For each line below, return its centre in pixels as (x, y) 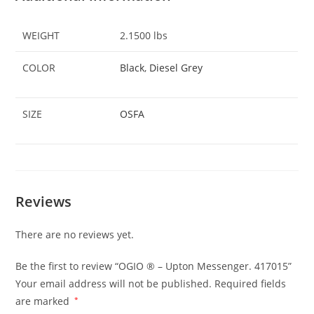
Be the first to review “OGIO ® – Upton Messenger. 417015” (154, 266)
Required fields (251, 283)
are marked (44, 301)
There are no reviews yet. (75, 234)
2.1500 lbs (144, 36)
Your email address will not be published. (114, 283)
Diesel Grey (176, 68)
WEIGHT (41, 36)
